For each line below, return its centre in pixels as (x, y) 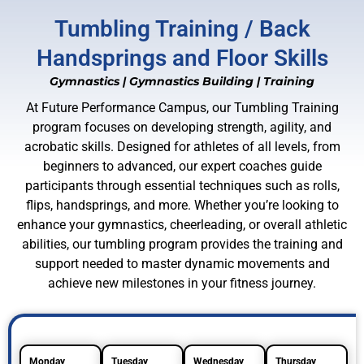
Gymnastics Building (191, 82)
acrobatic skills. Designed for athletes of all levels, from (182, 147)
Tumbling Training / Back (182, 29)
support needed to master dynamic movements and (182, 264)
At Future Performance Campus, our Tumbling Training (182, 108)
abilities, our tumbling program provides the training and (182, 245)
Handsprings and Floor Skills (182, 58)
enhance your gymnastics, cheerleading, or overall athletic (182, 225)
